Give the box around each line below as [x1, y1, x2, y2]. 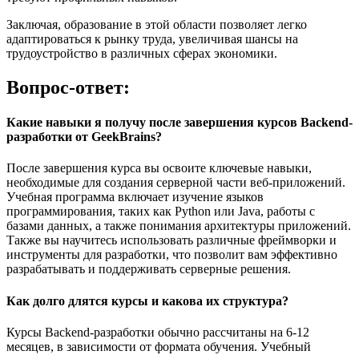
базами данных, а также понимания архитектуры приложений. [6, 219, 351, 233]
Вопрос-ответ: [6, 76, 130, 98]
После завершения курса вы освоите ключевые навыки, [6, 161, 312, 175]
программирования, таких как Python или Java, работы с [6, 204, 315, 219]
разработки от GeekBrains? [6, 130, 162, 144]
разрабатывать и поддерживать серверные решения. [6, 262, 291, 276]
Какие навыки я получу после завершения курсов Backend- [6, 115, 353, 130]
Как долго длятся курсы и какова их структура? [6, 293, 288, 308]
